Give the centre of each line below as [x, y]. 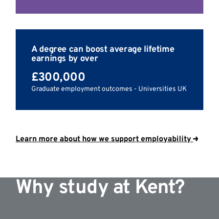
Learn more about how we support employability [103, 140]
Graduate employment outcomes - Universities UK [109, 89]
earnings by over [65, 59]
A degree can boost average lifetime [103, 50]
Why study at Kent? [100, 188]
